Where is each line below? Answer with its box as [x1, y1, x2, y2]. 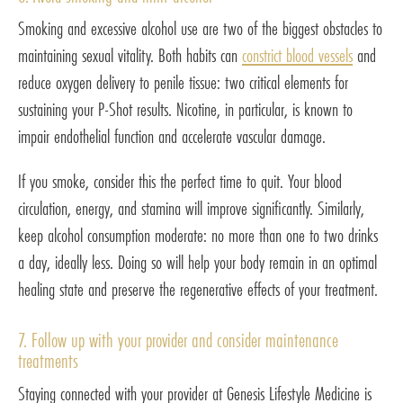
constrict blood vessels [242, 42, 353, 69]
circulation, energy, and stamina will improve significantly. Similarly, [18, 195, 364, 222]
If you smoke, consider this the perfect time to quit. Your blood [18, 168, 342, 195]
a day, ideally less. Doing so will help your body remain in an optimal [18, 249, 377, 276]
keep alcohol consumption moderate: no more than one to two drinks [18, 222, 378, 249]
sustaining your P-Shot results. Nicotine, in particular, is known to [18, 96, 353, 123]
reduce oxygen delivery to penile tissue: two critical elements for [18, 69, 348, 96]
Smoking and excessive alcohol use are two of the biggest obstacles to [18, 15, 382, 42]
